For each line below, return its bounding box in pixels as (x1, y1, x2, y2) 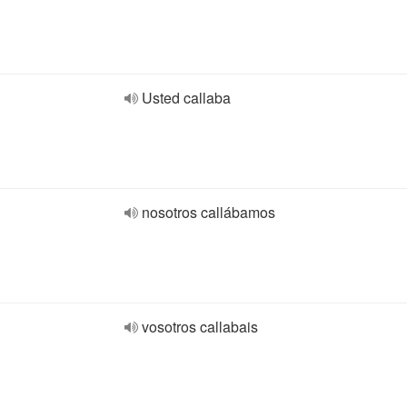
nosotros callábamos (142, 202, 275, 223)
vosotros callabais (142, 316, 258, 337)
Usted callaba (142, 87, 231, 108)
